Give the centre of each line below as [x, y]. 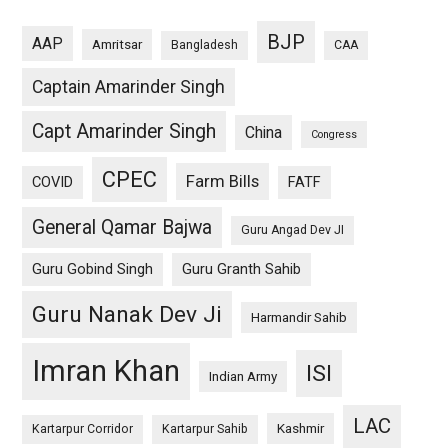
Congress [334, 134]
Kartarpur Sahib [205, 428]
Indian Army [243, 376]
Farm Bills [223, 180]
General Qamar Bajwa [122, 227]
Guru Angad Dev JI [293, 229]
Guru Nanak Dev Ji [127, 314]
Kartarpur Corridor [83, 428]
